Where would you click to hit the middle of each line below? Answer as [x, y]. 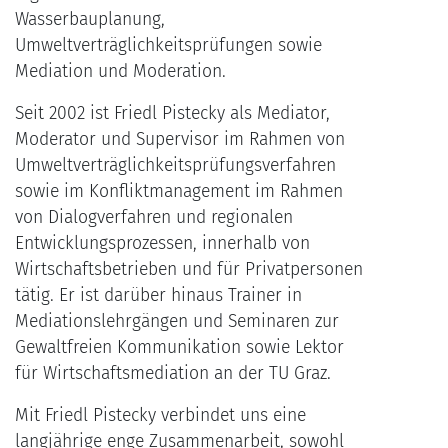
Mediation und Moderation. [120, 72]
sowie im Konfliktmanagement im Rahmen [179, 192]
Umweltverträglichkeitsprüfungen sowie [168, 46]
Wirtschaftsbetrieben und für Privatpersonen [189, 270]
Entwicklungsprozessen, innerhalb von [162, 244]
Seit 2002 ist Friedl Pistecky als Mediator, [172, 114]
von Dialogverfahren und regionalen [154, 218]
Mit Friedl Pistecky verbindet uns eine [160, 416]
